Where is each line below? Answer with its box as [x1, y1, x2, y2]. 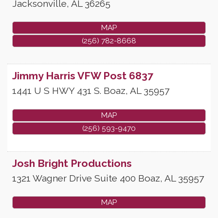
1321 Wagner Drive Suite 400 [12, 172, 136, 183]
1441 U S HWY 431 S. [12, 85, 101, 96]
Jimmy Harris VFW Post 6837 [12, 70, 153, 82]
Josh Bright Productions [12, 157, 132, 169]
